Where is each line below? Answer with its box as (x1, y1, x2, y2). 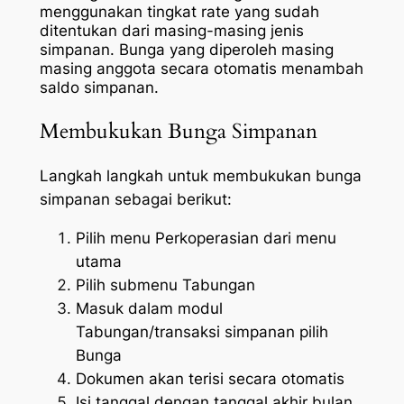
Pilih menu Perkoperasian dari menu (75, 228, 336, 247)
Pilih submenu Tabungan (75, 275, 255, 294)
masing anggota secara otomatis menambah (39, 60, 363, 78)
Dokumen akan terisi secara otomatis (75, 369, 344, 388)
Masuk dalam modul (75, 298, 223, 317)
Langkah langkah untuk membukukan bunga (39, 166, 362, 185)
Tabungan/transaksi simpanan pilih (75, 322, 328, 341)
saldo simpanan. (39, 78, 159, 97)
